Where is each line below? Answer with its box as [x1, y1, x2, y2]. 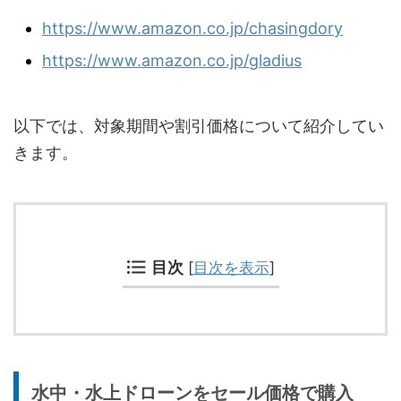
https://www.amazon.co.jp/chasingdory [42, 19, 343, 38]
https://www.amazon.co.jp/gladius [42, 51, 302, 71]
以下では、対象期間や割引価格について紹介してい [13, 115, 384, 135]
